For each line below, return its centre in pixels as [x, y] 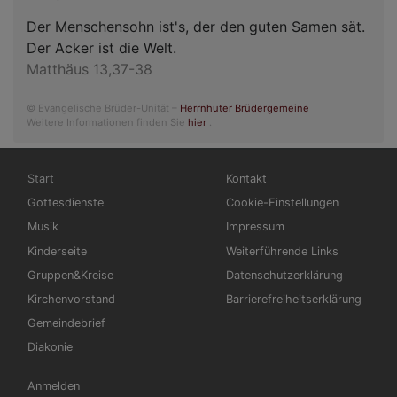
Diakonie [50, 347]
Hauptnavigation [70, 171]
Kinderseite [57, 251]
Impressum [255, 227]
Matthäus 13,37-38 [90, 69]
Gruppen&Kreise [70, 275]
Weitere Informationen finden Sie [107, 122]
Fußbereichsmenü [272, 171]
